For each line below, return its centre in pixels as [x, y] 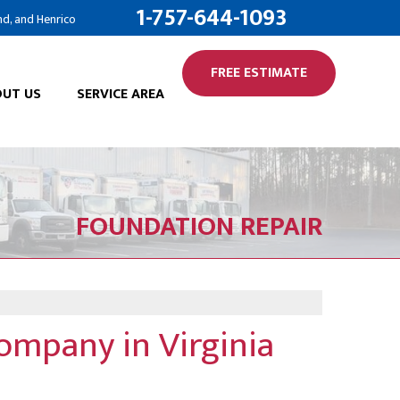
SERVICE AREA [121, 94]
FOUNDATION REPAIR [199, 227]
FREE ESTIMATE [259, 73]
